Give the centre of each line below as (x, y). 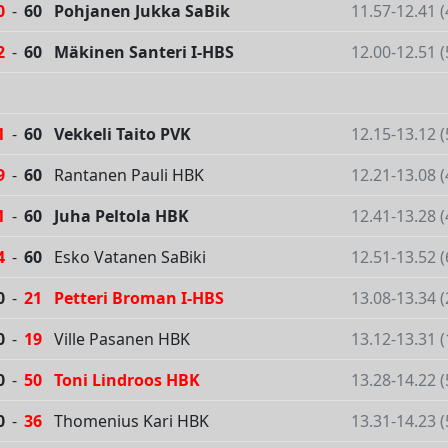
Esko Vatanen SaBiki (130, 257)
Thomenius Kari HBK (131, 421)
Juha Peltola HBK (121, 216)
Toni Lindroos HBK (127, 380)
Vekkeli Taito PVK (122, 134)
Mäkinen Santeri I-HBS (144, 52)
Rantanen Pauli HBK (129, 175)
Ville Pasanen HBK (122, 339)
